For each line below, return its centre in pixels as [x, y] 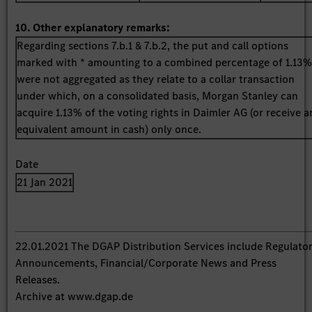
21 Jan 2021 [45, 182]
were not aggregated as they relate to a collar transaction [156, 79]
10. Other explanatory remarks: [93, 27]
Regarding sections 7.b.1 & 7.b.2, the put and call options [153, 45]
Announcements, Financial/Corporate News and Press [146, 263]
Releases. [38, 279]
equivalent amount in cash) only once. [111, 129]
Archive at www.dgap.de [75, 296]
